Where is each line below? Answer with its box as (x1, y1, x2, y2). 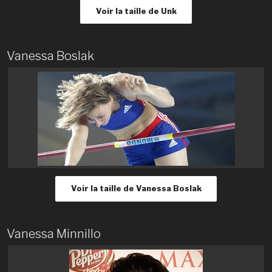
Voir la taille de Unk (95, 6, 177, 16)
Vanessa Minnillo (6, 226, 101, 241)
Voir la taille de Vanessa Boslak (70, 184, 202, 194)
